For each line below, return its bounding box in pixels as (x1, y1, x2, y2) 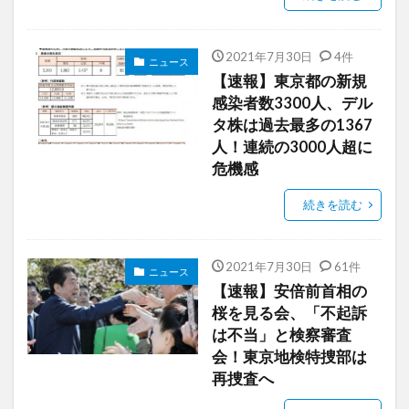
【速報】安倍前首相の (211, 282, 367, 300)
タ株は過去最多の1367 (211, 116, 372, 134)
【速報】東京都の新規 (211, 72, 367, 90)
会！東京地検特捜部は (211, 348, 367, 366)
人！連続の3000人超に (211, 138, 372, 156)
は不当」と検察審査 (211, 326, 351, 344)
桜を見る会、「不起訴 (211, 304, 367, 322)
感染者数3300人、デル (211, 94, 372, 112)
